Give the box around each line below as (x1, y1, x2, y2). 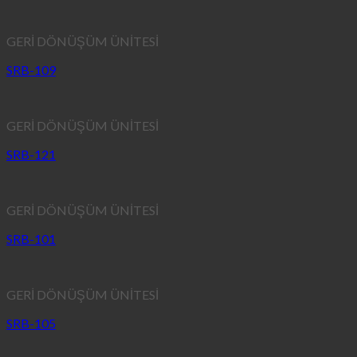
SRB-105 (6, 316, 56, 331)
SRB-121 (6, 147, 56, 163)
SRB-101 (6, 231, 56, 247)
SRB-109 (6, 62, 56, 78)
